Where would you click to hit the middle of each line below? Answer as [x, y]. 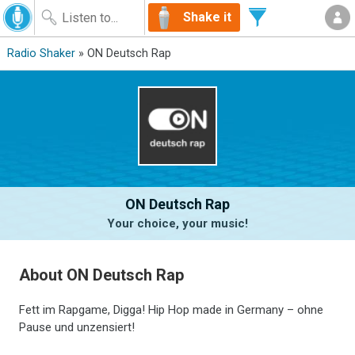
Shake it [207, 17]
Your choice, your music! [177, 223]
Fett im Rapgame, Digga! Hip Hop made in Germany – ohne [172, 309]
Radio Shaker [41, 53]
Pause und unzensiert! [77, 327]
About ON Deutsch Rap [102, 275]
